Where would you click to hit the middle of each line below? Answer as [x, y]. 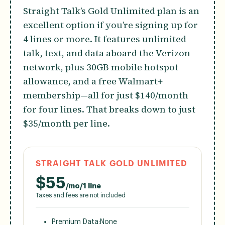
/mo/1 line [83, 186]
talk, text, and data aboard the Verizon [107, 53]
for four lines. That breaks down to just [109, 109]
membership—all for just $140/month [106, 95]
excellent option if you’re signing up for [110, 25]
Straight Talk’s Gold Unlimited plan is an [111, 11]
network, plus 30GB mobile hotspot [101, 67]
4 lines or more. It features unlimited [105, 39]
